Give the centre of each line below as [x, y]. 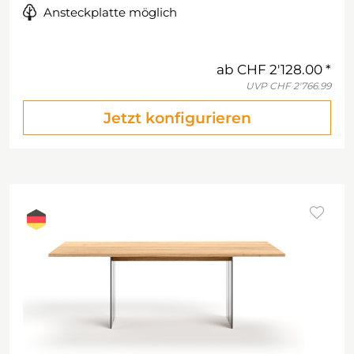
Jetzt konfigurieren [177, 118]
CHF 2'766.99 [300, 86]
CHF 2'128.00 [280, 70]
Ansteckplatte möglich [110, 12]
